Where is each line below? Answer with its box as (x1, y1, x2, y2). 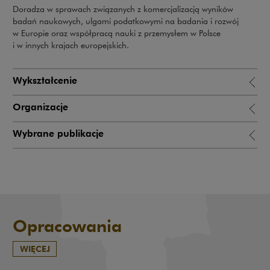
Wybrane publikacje (13, 127, 104, 140)
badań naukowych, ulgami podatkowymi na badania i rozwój (13, 15, 239, 27)
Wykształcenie (13, 74, 77, 87)
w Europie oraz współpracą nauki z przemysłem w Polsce (13, 27, 221, 39)
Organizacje (13, 101, 68, 114)
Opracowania (13, 215, 122, 237)
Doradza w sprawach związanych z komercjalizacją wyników (13, 3, 233, 14)
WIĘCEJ (19, 242, 50, 254)
